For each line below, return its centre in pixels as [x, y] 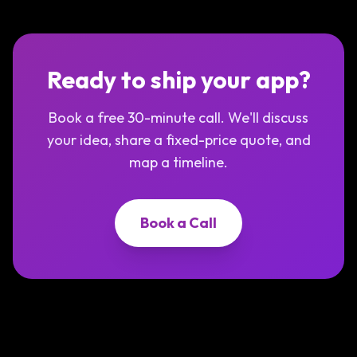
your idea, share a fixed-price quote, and [178, 140]
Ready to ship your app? [178, 80]
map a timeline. [178, 162]
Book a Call [178, 223]
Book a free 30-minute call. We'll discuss [178, 118]
